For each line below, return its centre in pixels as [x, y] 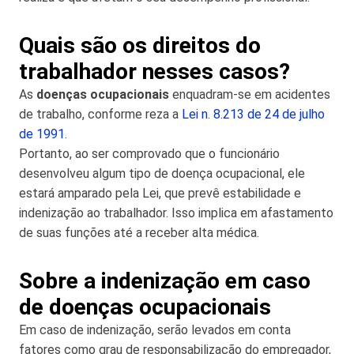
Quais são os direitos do [140, 45]
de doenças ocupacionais [145, 307]
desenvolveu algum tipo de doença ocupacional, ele [162, 173]
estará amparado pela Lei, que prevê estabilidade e [160, 193]
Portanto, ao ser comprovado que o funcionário [149, 153]
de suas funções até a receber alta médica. [139, 232]
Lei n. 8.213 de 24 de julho [253, 114]
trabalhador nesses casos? [154, 71]
